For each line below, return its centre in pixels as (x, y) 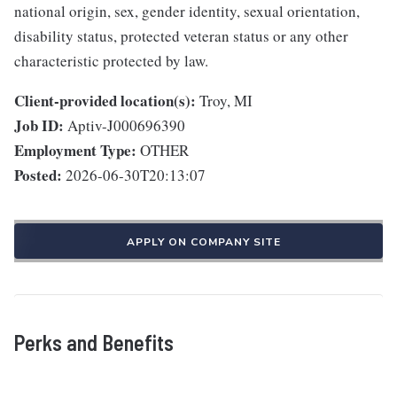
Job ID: (39, 126)
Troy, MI (226, 101)
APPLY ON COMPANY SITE (204, 242)
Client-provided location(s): (105, 101)
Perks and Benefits (94, 343)
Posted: (38, 175)
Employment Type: (75, 151)
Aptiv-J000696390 (126, 126)
